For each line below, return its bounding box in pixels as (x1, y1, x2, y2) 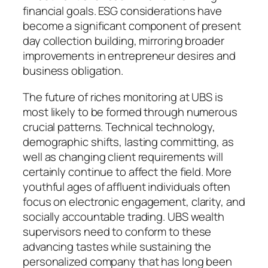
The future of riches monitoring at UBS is (23, 89, 223, 105)
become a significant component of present (23, 18, 241, 34)
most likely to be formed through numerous (23, 103, 237, 120)
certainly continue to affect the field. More (23, 163, 232, 179)
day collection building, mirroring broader (23, 33, 224, 49)
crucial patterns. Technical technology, (23, 118, 216, 135)
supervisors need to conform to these (23, 223, 212, 239)
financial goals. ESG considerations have (23, 3, 222, 19)
